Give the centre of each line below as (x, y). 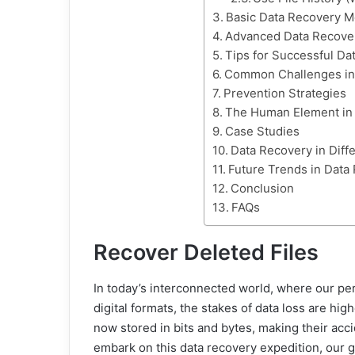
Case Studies (262, 131)
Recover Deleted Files (206, 252)
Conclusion (262, 188)
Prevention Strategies (285, 93)
